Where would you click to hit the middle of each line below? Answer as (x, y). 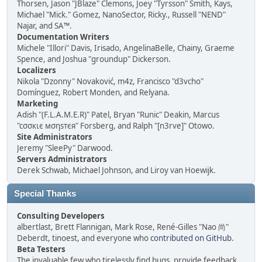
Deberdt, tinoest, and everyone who (84, 238)
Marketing (37, 104)
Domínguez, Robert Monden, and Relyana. (93, 92)
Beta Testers (41, 249)
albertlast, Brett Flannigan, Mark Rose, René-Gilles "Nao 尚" (123, 227)
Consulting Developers (61, 216)
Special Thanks (45, 194)
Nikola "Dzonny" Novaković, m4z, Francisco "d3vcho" (110, 81)
